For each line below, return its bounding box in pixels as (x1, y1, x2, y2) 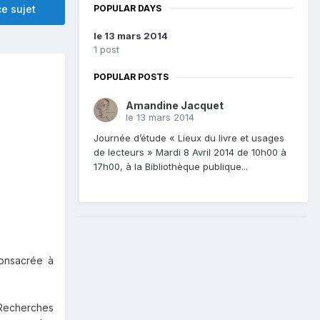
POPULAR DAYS (94, 2, 161, 14)
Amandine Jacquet (126, 99, 224, 112)
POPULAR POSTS (94, 71, 169, 83)
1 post (94, 44, 119, 56)
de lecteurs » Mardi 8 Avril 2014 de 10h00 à (94, 146, 286, 159)
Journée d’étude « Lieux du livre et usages (94, 132, 284, 144)
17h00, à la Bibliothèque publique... (94, 161, 248, 173)
